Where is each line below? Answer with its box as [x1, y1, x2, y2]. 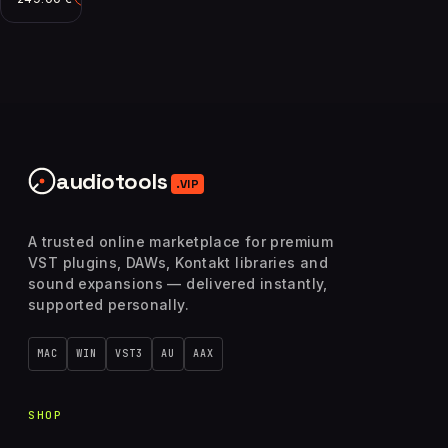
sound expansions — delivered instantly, [28, 275, 328, 293]
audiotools [56, 167, 167, 196]
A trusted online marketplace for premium [28, 233, 333, 251]
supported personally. [28, 296, 189, 314]
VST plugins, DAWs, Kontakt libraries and [28, 254, 328, 272]
